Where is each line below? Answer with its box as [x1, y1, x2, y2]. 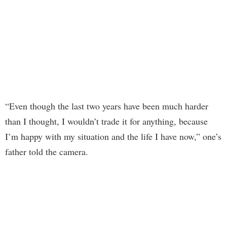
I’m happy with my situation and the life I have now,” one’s [5, 130, 221, 143]
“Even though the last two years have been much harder [5, 100, 208, 112]
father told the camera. [5, 145, 88, 158]
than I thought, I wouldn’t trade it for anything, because [5, 115, 208, 128]
